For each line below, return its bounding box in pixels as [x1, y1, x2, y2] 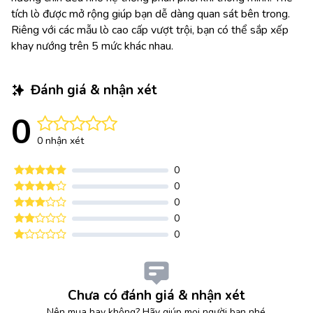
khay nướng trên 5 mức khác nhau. [11, 38, 173, 54]
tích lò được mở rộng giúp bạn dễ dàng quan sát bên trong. [11, 6, 290, 22]
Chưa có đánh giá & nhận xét [67, 286, 245, 305]
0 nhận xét [37, 134, 84, 148]
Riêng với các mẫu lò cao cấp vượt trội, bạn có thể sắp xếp [11, 22, 289, 38]
